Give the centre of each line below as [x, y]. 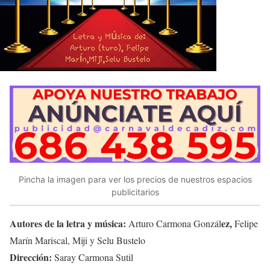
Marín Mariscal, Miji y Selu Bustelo [77, 240]
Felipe [246, 223]
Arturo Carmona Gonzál [175, 223]
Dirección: [32, 257]
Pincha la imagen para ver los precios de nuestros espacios [135, 180]
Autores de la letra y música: [69, 223]
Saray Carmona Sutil [94, 257]
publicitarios [135, 192]
